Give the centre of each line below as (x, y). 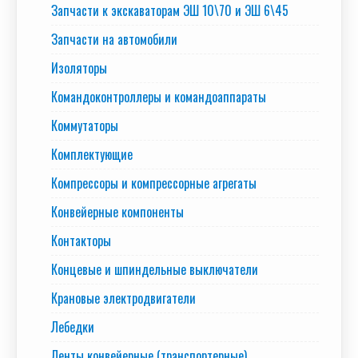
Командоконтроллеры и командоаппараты (159, 97)
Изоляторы (79, 68)
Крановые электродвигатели (123, 298)
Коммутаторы (85, 126)
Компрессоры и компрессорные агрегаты (154, 183)
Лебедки (73, 327)
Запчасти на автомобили (114, 40)
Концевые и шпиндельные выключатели (155, 270)
